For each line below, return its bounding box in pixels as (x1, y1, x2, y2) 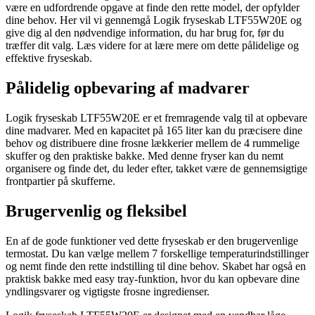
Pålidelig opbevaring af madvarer (6, 78, 250, 97)
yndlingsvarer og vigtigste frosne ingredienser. (6, 285, 210, 297)
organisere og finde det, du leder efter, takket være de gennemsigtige (6, 162, 307, 174)
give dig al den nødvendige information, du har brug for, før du (6, 26, 284, 39)
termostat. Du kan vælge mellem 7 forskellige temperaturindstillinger (6, 247, 309, 259)
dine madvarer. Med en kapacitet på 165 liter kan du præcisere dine (6, 124, 302, 136)
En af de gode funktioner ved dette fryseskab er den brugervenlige (6, 234, 298, 247)
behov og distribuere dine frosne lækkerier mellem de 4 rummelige (6, 136, 300, 149)
